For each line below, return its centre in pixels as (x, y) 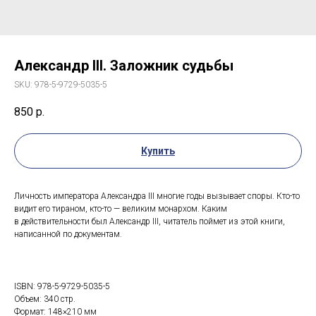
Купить (158, 151)
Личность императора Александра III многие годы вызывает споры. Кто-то (157, 196)
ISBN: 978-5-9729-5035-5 (62, 287)
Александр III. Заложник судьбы (124, 66)
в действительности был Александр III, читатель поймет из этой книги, (150, 222)
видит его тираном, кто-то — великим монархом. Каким (121, 209)
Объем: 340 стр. (45, 299)
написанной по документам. (68, 235)
